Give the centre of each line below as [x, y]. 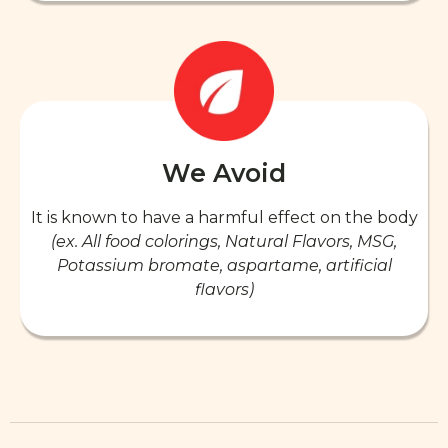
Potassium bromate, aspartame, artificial [224, 265]
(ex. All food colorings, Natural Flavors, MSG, [224, 241]
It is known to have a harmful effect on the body [224, 217]
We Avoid [224, 172]
